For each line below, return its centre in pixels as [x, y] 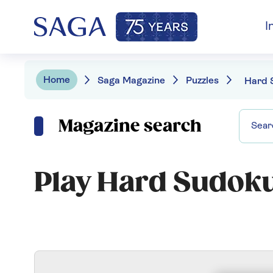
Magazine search [130, 126]
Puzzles [202, 81]
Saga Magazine [131, 81]
